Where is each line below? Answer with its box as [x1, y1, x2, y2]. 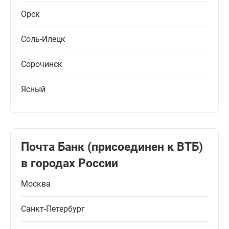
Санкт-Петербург [21, 204, 85, 214]
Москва [21, 179, 51, 189]
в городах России [21, 156, 118, 171]
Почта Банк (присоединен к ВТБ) [21, 140, 203, 154]
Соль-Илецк [21, 34, 65, 44]
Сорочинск [21, 59, 62, 70]
